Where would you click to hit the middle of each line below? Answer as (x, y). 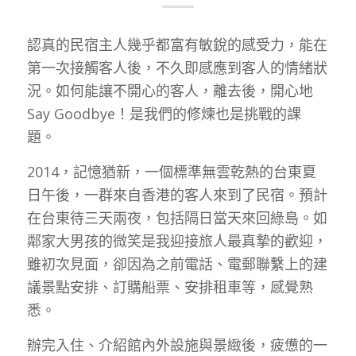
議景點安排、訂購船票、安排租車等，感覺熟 (170, 286)
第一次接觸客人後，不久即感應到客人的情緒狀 (177, 67)
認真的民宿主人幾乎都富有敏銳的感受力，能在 (177, 44)
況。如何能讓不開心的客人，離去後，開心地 (170, 90)
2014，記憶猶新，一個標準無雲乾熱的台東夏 (171, 171)
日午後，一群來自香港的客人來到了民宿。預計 (177, 194)
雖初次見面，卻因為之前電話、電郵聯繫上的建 (177, 263)
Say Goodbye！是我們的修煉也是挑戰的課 (164, 113)
